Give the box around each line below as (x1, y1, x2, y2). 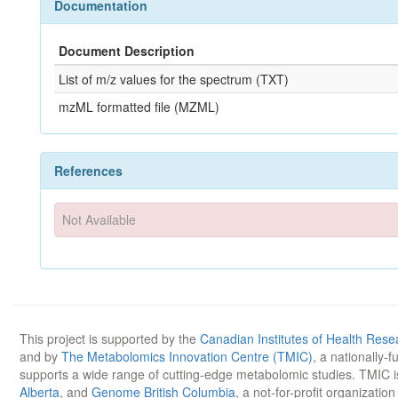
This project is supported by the (20, 329, 200, 347)
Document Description (59, 42, 195, 60)
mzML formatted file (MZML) (59, 98, 219, 115)
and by (20, 346, 61, 365)
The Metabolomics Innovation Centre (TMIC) (61, 346, 313, 365)
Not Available (62, 211, 137, 229)
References (54, 162, 123, 179)
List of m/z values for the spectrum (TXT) (59, 70, 289, 88)
